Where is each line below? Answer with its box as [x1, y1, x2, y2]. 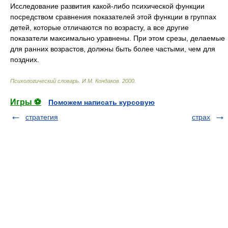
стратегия [25, 113, 58, 121]
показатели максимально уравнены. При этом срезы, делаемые [10, 34, 225, 42]
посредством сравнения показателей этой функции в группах [10, 13, 216, 21]
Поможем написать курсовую [48, 98, 155, 106]
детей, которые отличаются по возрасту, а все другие [10, 23, 189, 32]
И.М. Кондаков [82, 78, 119, 84]
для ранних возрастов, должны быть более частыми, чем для [10, 45, 215, 53]
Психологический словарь [10, 78, 79, 84]
